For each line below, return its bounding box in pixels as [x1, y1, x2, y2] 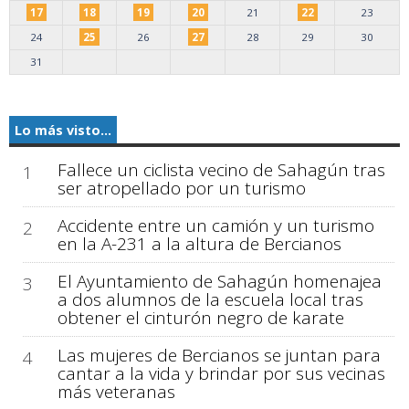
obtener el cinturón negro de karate [57, 305, 344, 330]
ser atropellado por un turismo [57, 175, 306, 200]
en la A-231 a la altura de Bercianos [57, 231, 341, 256]
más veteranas [57, 379, 175, 404]
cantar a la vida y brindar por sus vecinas [57, 361, 385, 385]
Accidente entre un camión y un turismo [57, 213, 374, 237]
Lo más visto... [15, 121, 111, 139]
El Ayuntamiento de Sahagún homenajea [57, 268, 382, 293]
